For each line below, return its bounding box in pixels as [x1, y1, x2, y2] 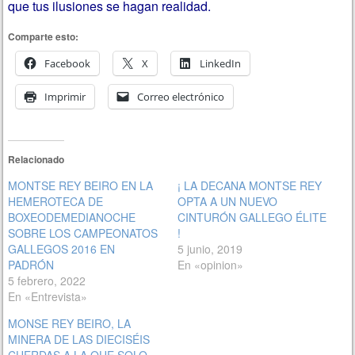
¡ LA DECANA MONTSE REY [177, 177, 322, 194]
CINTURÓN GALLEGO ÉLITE [177, 209, 326, 226]
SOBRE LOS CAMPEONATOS [8, 225, 158, 242]
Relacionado [8, 152, 65, 167]
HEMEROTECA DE [8, 193, 104, 210]
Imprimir [44, 90, 86, 105]
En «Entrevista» [8, 288, 88, 305]
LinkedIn [200, 56, 242, 71]
